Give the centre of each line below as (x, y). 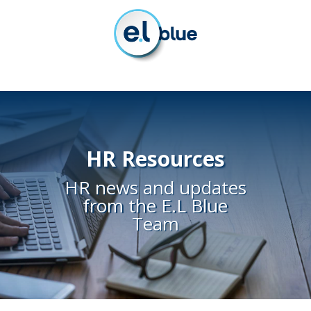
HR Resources (155, 158)
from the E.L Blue (155, 205)
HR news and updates (155, 187)
